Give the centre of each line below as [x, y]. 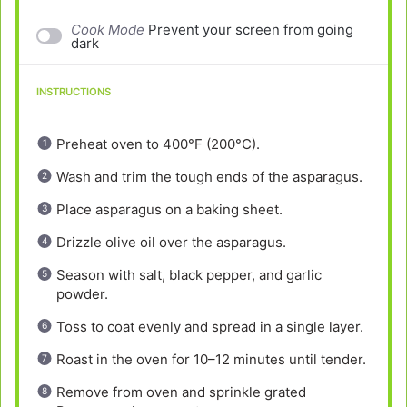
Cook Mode [108, 29]
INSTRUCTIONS [73, 92]
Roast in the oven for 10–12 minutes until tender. [212, 359]
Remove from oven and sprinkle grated [182, 392]
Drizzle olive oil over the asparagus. [172, 242]
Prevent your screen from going [251, 29]
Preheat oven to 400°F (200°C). [159, 144]
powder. [83, 293]
